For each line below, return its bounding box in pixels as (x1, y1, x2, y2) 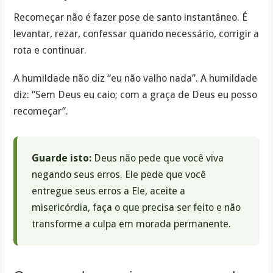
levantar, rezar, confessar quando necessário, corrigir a (13, 27, 260, 40)
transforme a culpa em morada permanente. (32, 218, 232, 230)
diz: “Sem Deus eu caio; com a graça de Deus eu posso (13, 89, 258, 101)
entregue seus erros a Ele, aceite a (32, 185, 186, 197)
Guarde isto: (32, 152, 92, 165)
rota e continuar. (13, 44, 87, 56)
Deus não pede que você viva (91, 152, 224, 165)
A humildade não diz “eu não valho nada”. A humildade (13, 73, 258, 85)
